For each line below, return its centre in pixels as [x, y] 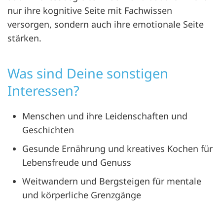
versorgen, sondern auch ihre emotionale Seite [106, 24]
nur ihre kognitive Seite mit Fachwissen [90, 10]
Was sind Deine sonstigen [88, 73]
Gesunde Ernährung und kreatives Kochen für [117, 148]
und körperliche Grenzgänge [82, 195]
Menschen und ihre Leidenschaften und [105, 116]
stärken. [24, 38]
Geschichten [48, 130]
